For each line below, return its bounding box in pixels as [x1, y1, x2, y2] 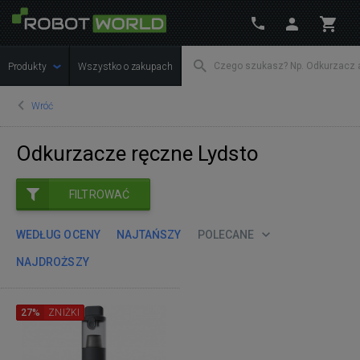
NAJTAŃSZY [116, 227, 182, 241]
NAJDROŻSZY [16, 255, 89, 268]
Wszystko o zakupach [78, 61, 173, 72]
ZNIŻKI [48, 306, 80, 318]
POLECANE [197, 227, 255, 241]
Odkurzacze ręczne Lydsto [16, 141, 259, 166]
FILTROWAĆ [69, 188, 130, 201]
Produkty [8, 61, 49, 72]
